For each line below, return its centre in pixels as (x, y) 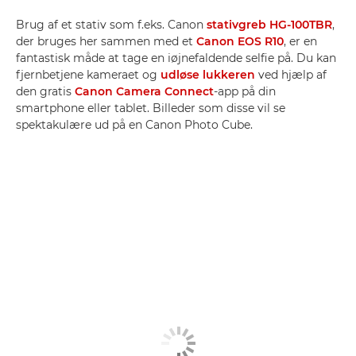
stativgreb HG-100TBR (269, 25)
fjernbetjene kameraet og (88, 75)
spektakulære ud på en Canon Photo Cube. (134, 125)
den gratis (45, 91)
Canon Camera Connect (144, 91)
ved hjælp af (291, 75)
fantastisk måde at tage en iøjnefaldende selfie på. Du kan (176, 58)
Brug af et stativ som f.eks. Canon (111, 25)
